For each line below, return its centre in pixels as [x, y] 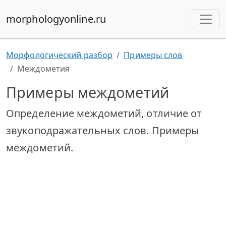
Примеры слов [153, 55]
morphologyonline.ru [56, 19]
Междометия [44, 69]
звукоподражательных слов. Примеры [103, 130]
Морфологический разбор [60, 55]
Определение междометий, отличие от [104, 113]
